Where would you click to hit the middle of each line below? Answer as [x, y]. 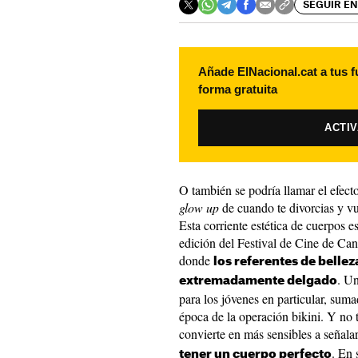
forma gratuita [238, 89]
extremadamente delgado [258, 281]
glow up [199, 207]
